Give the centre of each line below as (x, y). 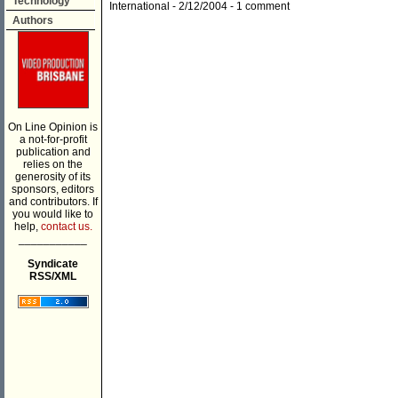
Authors (33, 20)
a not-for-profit (53, 139)
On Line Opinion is (53, 127)
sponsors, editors (53, 189)
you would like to (53, 214)
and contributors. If (53, 202)
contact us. (66, 227)
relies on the (53, 164)
